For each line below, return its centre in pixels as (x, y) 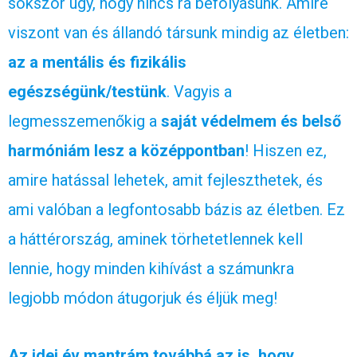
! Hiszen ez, (286, 150)
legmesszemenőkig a (84, 121)
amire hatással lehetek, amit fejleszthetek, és (165, 180)
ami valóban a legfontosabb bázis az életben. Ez (177, 209)
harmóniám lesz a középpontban (126, 150)
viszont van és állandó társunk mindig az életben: (178, 32)
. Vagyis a (199, 91)
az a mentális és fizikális (97, 62)
